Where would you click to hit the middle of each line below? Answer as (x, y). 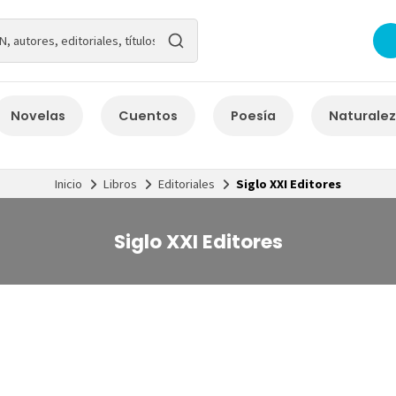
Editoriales (187, 183)
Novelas (38, 115)
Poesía (253, 115)
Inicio (69, 183)
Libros (120, 183)
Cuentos (148, 115)
